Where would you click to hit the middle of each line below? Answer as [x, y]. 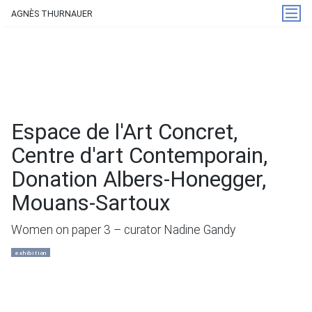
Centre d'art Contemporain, [139, 155]
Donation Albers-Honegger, [139, 179]
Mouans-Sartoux [91, 203]
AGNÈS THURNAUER [52, 13]
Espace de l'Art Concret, [124, 132]
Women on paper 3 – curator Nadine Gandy [123, 230]
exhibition [31, 252]
